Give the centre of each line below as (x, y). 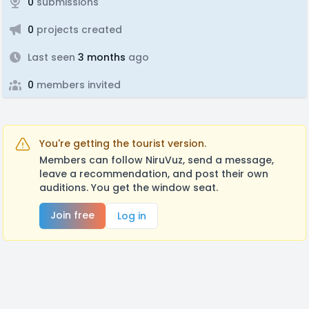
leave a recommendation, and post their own (154, 174)
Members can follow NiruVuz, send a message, (157, 160)
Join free (72, 215)
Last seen (51, 57)
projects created (78, 30)
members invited (77, 85)
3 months (100, 57)
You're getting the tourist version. (123, 143)
